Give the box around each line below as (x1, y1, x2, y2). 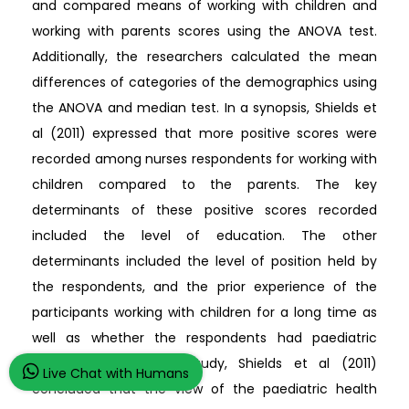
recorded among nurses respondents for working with (32, 149, 377, 168)
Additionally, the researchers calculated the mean (32, 47, 377, 66)
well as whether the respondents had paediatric (32, 328, 377, 347)
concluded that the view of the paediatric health (32, 379, 377, 398)
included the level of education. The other (32, 225, 377, 245)
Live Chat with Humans (39, 364, 189, 383)
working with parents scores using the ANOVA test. (32, 21, 377, 40)
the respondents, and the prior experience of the (32, 277, 377, 296)
